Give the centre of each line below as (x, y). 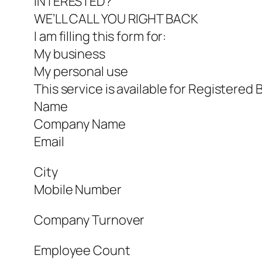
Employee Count (82, 251)
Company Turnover (89, 220)
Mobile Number (78, 190)
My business (70, 54)
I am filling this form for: (100, 37)
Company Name (80, 124)
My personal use (81, 72)
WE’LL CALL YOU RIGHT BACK (116, 19)
